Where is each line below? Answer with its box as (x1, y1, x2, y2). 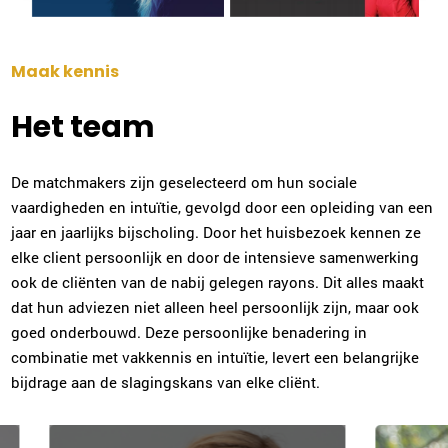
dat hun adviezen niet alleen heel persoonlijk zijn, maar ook (11, 296, 420, 317)
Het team (11, 105, 156, 148)
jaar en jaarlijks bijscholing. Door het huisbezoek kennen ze (11, 221, 422, 242)
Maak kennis (11, 59, 120, 83)
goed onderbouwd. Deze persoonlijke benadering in (11, 321, 368, 342)
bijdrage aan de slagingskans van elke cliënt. (11, 371, 321, 392)
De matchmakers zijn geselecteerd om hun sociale (11, 171, 358, 192)
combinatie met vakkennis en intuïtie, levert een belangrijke (11, 346, 420, 367)
